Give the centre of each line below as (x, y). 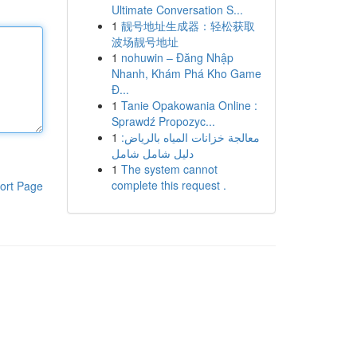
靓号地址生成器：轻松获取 (188, 25)
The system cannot (169, 169)
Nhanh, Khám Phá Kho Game (186, 73)
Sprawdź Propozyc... (163, 121)
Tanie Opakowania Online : (189, 105)
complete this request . (169, 185)
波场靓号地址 (145, 41)
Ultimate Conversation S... (177, 10)
